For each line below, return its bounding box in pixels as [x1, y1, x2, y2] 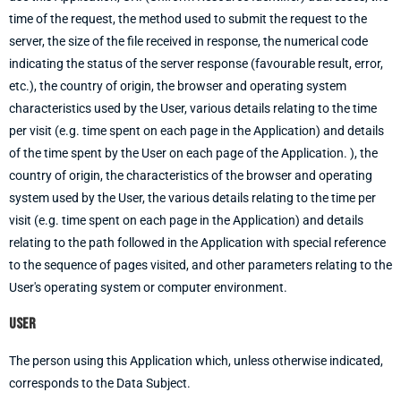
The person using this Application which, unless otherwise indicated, [9, 354, 383, 368]
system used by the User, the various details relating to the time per [9, 191, 376, 205]
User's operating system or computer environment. [9, 280, 287, 294]
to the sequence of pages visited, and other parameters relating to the [9, 258, 392, 272]
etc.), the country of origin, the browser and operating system [9, 79, 346, 93]
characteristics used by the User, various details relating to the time [9, 101, 377, 115]
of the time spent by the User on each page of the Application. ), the [9, 146, 378, 160]
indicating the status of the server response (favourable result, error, [9, 56, 383, 71]
